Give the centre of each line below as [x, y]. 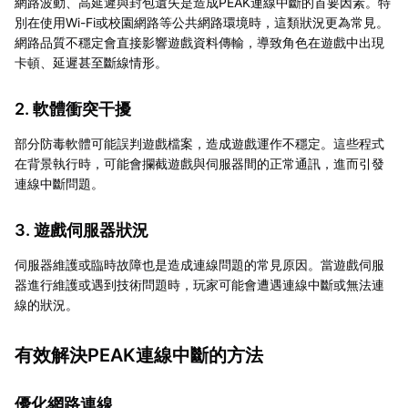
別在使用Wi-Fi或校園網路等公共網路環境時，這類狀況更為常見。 [202, 23]
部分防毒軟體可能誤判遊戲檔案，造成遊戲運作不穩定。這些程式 [199, 144]
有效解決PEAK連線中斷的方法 [139, 356]
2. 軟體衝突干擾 [73, 109]
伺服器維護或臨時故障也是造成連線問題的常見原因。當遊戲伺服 [199, 265]
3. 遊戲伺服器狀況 [82, 230]
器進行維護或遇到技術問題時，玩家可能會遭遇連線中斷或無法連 [199, 285]
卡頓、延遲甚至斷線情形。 [91, 63]
